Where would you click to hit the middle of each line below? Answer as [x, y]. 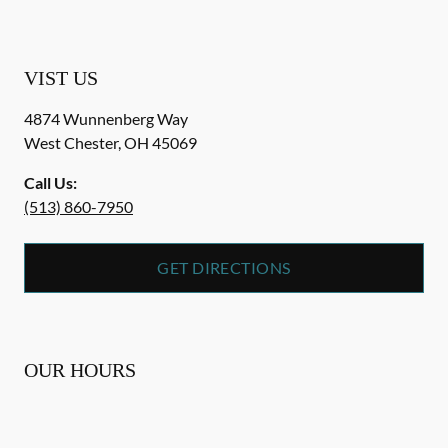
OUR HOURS [80, 370]
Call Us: [50, 182]
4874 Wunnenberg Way [106, 118]
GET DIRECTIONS [224, 267]
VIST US [61, 78]
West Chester [71, 142]
